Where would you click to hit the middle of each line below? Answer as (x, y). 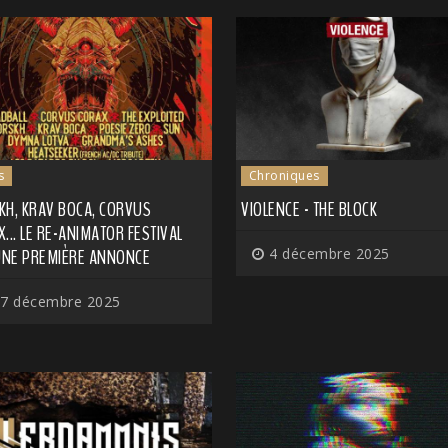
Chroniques (284, 175)
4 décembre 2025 (327, 253)
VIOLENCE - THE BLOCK (309, 209)
